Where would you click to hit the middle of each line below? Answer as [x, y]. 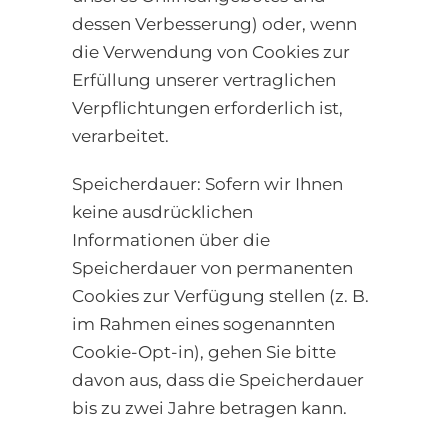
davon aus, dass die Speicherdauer [218, 380]
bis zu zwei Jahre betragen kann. [209, 408]
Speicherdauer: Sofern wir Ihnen [207, 184]
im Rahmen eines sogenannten [203, 324]
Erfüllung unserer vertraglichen [204, 80]
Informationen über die [171, 240]
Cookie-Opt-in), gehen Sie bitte [204, 352]
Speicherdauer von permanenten [212, 268]
